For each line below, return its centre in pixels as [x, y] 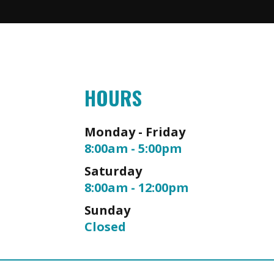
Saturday [113, 171]
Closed [105, 226]
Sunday [107, 210]
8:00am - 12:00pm [136, 187]
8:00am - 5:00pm [133, 148]
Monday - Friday [135, 131]
